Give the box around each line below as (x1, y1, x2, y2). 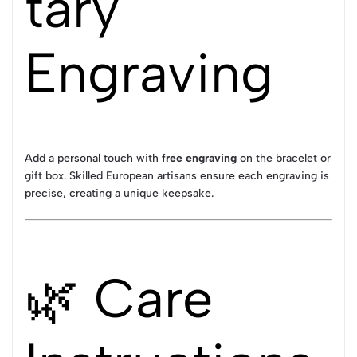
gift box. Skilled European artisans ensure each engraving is (25, 169, 329, 183)
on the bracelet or (237, 151, 331, 166)
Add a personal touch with (25, 151, 162, 166)
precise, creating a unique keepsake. (25, 186, 214, 201)
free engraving (162, 151, 237, 166)
